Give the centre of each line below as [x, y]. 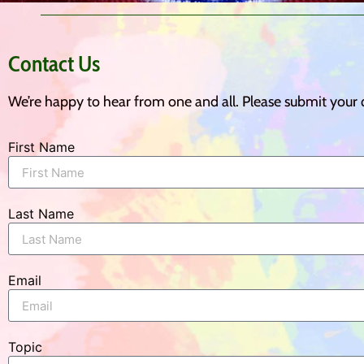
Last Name [41, 214]
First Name [41, 147]
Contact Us [54, 63]
